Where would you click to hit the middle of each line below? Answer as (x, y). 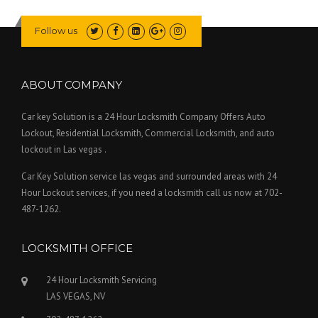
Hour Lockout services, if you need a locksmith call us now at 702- (152, 193)
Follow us (56, 30)
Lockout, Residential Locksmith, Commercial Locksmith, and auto (148, 133)
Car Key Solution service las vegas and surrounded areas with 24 (149, 177)
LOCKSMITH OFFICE (77, 248)
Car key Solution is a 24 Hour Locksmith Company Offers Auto (143, 117)
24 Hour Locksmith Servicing (102, 280)
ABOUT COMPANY (72, 85)
